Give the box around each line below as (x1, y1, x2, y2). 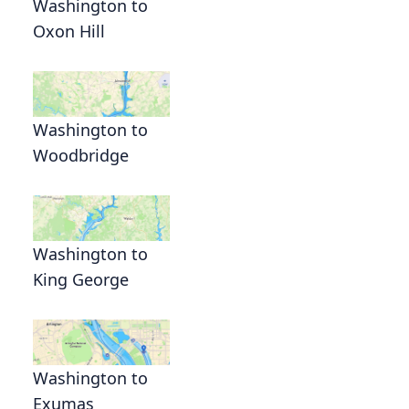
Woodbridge (33, 144, 129, 167)
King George (33, 268, 129, 291)
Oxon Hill (33, 20, 105, 43)
